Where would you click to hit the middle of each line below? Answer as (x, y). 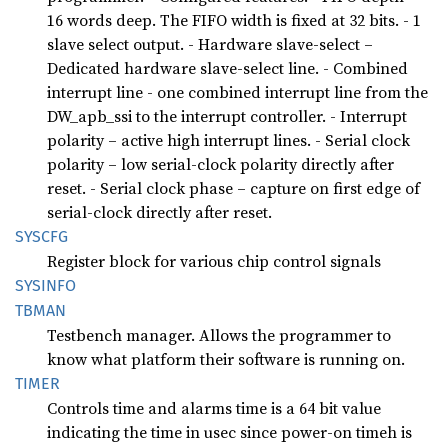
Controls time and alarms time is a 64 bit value (214, 407)
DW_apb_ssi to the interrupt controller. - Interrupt (227, 115)
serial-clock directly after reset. (159, 211)
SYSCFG (41, 236)
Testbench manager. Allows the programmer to (219, 334)
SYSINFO (45, 285)
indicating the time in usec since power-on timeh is (229, 431)
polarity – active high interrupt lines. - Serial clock (228, 139)
